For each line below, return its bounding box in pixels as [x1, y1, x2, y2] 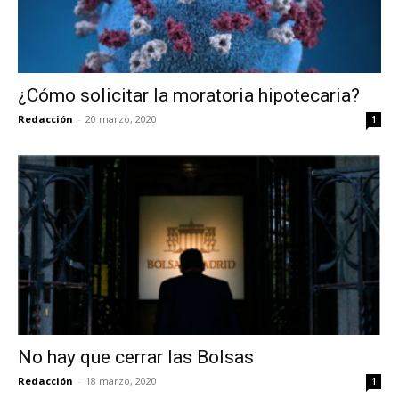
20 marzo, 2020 [85, 112, 157, 126]
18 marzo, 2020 [85, 373, 157, 387]
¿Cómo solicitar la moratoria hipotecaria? [18, 85, 360, 107]
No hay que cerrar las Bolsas [18, 346, 254, 368]
